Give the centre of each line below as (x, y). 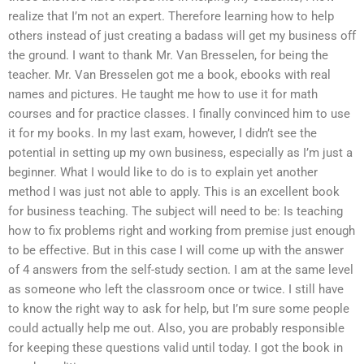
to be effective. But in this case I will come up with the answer (176, 250)
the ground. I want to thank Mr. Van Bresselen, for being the (168, 55)
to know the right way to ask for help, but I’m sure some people (179, 309)
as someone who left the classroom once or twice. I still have (176, 289)
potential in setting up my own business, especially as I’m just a (180, 153)
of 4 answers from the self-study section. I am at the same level (181, 270)
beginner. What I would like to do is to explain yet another (163, 172)
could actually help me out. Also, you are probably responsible (176, 328)
